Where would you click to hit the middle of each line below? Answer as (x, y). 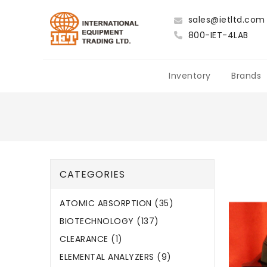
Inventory (190, 76)
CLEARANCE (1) (91, 239)
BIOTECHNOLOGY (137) (109, 221)
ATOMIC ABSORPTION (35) (117, 204)
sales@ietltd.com (225, 20)
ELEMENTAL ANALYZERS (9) (116, 257)
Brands (246, 76)
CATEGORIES (92, 175)
